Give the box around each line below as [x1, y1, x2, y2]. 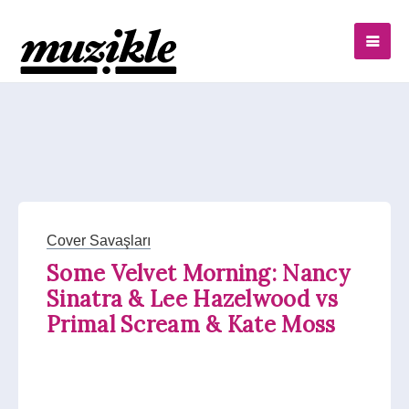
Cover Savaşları [47, 233, 151, 248]
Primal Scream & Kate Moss [47, 310, 336, 339]
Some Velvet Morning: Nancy [47, 259, 350, 288]
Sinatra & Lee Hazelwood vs [47, 285, 338, 313]
